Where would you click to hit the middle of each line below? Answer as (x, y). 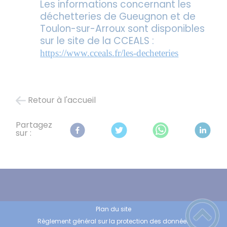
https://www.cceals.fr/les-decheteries (109, 53)
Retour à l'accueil (62, 100)
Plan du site (113, 209)
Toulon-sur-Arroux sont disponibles (123, 28)
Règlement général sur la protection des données (113, 221)
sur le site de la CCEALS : (97, 41)
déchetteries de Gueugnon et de (118, 16)
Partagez (34, 125)
